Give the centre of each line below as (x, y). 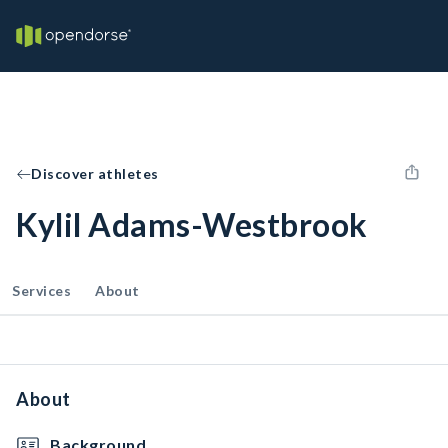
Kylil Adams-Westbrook (192, 224)
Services (41, 290)
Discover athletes (95, 173)
